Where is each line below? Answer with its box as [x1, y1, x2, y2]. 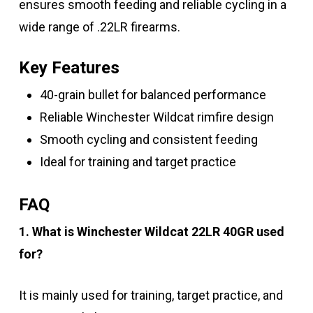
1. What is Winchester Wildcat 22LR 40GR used [18, 224, 284, 240]
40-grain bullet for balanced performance [39, 87, 266, 103]
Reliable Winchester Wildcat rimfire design [39, 110, 274, 125]
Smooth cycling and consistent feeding [39, 132, 258, 147]
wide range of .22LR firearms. [18, 20, 180, 35]
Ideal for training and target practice [39, 154, 236, 170]
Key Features [18, 58, 119, 78]
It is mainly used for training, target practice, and [18, 288, 283, 303]
